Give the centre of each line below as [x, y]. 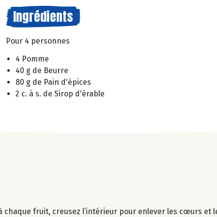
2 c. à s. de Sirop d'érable [60, 93]
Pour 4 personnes [38, 41]
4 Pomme [32, 59]
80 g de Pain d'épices [53, 82]
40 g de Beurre [42, 70]
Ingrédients [43, 16]
